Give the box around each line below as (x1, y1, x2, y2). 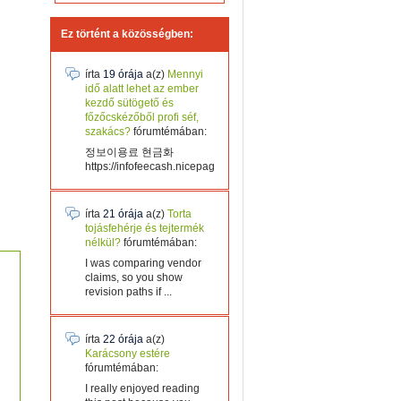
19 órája (103, 68, 143, 81)
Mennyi (167, 68, 203, 81)
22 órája (103, 333, 143, 346)
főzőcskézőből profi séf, (85, 111, 199, 124)
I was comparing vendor (85, 257, 201, 269)
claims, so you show (85, 271, 183, 284)
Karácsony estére (85, 347, 170, 360)
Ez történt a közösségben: (61, 28, 193, 40)
